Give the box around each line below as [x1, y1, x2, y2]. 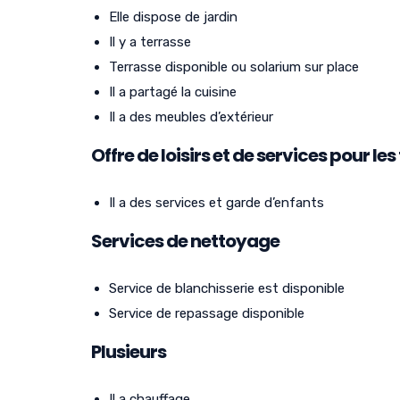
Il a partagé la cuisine [109, 83, 237, 100]
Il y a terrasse [109, 33, 191, 50]
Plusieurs [91, 338, 166, 364]
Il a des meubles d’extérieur [109, 108, 273, 125]
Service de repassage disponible [109, 304, 304, 321]
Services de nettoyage [91, 228, 279, 254]
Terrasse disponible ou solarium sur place [109, 58, 359, 75]
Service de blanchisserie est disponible [109, 279, 345, 296]
